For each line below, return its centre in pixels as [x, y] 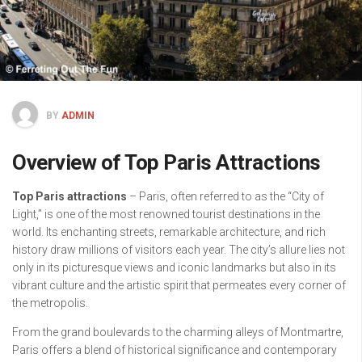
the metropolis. [50, 303]
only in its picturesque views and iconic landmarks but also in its [174, 267]
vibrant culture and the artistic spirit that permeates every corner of [179, 285]
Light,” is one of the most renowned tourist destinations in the [166, 214]
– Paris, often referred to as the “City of [225, 196]
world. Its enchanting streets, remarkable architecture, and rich [169, 232]
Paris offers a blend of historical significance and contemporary [175, 349]
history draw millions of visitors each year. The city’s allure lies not [179, 249]
